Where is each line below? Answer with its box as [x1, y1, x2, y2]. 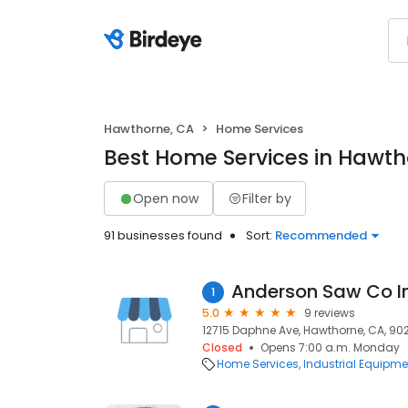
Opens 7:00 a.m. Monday [260, 340, 400, 355]
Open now [133, 189, 199, 208]
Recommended [275, 227, 367, 244]
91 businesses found [104, 227, 222, 244]
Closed [202, 340, 242, 355]
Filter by [242, 189, 291, 208]
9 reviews [304, 305, 355, 321]
